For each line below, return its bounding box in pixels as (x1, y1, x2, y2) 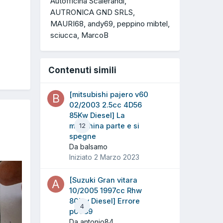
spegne (69, 131, 96, 141)
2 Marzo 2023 (94, 152, 139, 161)
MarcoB (81, 30, 109, 40)
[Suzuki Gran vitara (69, 175, 137, 185)
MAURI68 (50, 19, 84, 29)
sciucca (50, 30, 77, 40)
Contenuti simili (48, 65, 116, 75)
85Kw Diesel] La (69, 111, 125, 120)
